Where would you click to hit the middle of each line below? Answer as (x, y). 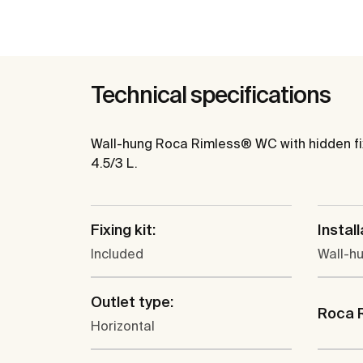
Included (117, 254)
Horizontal (123, 326)
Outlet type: (132, 302)
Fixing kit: (123, 230)
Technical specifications (211, 95)
